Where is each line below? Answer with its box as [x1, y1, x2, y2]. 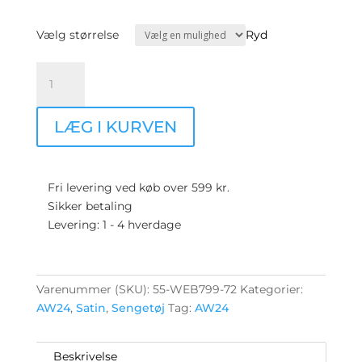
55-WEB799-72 [152, 282, 237, 297]
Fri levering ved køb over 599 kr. [44, 180, 229, 195]
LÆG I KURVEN [53, 117, 177, 137]
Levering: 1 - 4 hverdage [44, 217, 181, 232]
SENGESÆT [35, 63, 100, 78]
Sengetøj [111, 301, 165, 315]
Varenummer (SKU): [36, 282, 153, 297]
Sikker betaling [44, 199, 133, 213]
